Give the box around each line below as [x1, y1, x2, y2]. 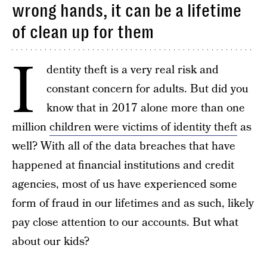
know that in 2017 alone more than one [46, 100, 245, 116]
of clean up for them [12, 22, 154, 42]
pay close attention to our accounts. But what [12, 215, 238, 231]
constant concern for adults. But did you [46, 81, 249, 97]
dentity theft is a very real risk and [46, 62, 219, 78]
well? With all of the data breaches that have [12, 138, 235, 154]
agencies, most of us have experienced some [12, 176, 237, 193]
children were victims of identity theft [49, 119, 237, 135]
